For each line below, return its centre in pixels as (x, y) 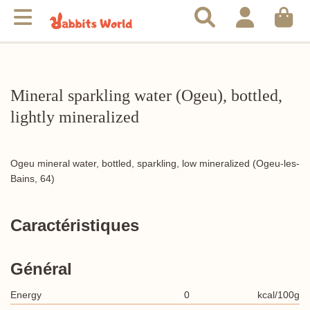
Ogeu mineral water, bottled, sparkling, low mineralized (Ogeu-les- (155, 163)
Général (41, 269)
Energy (26, 295)
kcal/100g (278, 295)
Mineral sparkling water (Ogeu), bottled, (146, 95)
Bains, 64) (33, 179)
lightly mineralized (75, 117)
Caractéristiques (75, 225)
